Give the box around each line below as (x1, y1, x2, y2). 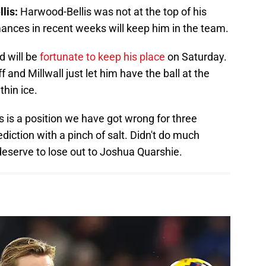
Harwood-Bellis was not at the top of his (18, 5, 207, 18)
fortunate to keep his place (40, 50, 165, 63)
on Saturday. (165, 50, 227, 63)
